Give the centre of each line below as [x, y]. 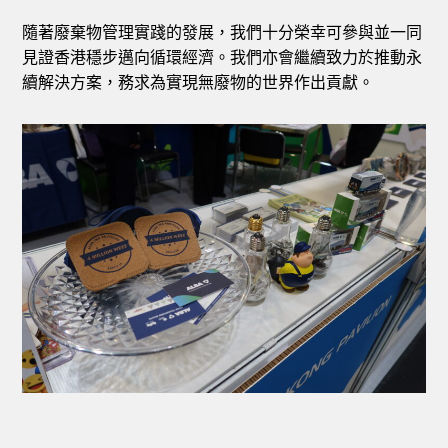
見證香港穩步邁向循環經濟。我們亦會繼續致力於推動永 [222, 57]
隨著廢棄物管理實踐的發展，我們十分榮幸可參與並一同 [222, 32]
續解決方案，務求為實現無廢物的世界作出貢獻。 [198, 82]
